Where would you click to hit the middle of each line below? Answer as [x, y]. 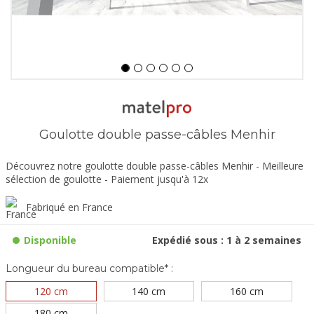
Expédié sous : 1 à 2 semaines [227, 240]
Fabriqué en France [69, 207]
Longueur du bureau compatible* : [89, 269]
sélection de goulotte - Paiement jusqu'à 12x [107, 179]
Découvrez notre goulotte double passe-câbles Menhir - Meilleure [155, 166]
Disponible [50, 240]
